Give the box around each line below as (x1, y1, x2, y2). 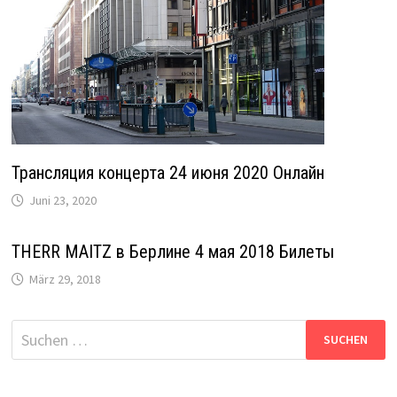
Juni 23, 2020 (28, 191, 97, 208)
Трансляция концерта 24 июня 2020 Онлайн (11, 161, 324, 183)
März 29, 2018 (28, 270, 101, 287)
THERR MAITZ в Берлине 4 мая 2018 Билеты (11, 240, 334, 262)
